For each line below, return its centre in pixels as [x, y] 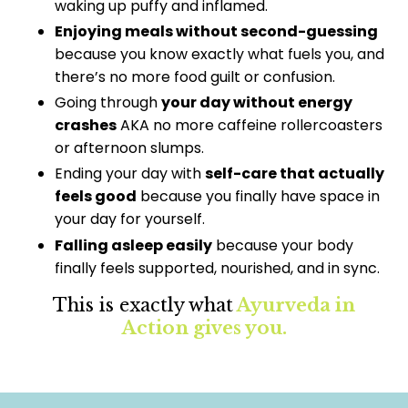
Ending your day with [130, 174]
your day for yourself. [130, 219]
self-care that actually [295, 174]
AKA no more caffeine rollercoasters [250, 126]
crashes [86, 126]
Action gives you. [204, 327]
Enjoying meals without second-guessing [216, 32]
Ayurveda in [296, 305]
